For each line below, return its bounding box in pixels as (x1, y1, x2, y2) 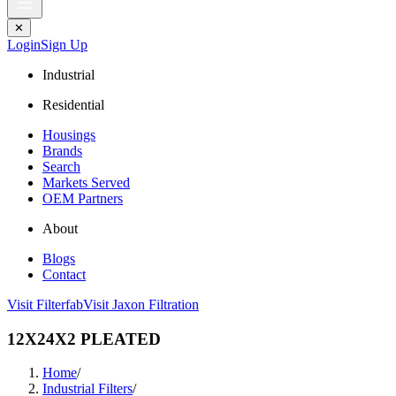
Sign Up (41, 37, 88, 52)
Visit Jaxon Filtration (83, 297, 199, 312)
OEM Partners (42, 191, 123, 206)
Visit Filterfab (7, 297, 83, 312)
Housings (42, 127, 95, 142)
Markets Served (42, 175, 130, 190)
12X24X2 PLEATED (7, 329, 161, 348)
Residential (42, 97, 104, 112)
